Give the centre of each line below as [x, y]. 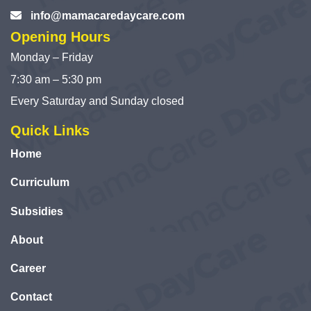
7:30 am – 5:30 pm [56, 80]
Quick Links [50, 130]
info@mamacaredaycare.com [108, 15]
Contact [31, 297]
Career [28, 269]
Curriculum [40, 183]
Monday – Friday [52, 58]
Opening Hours [60, 36]
